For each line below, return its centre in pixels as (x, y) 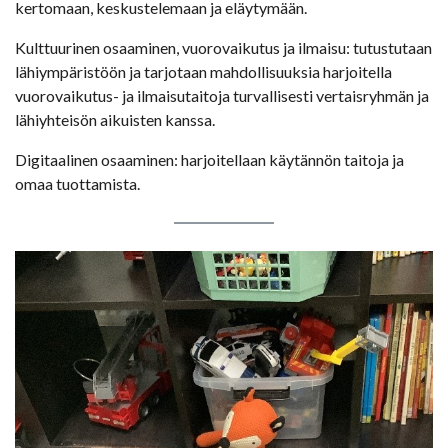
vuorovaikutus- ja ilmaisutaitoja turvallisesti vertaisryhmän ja (222, 96)
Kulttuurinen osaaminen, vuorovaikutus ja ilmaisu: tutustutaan (223, 48)
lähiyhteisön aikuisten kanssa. (115, 120)
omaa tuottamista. (77, 184)
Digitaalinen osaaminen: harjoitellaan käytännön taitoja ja (209, 160)
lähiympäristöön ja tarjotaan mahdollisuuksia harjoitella (203, 72)
